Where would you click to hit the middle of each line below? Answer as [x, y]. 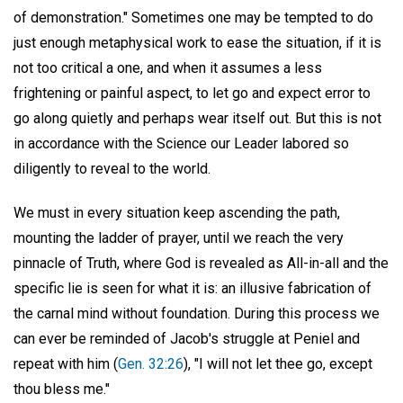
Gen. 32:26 [151, 363]
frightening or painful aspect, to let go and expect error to [192, 93]
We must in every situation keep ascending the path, [177, 212]
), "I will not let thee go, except [278, 363]
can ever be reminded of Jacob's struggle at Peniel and [187, 338]
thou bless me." [62, 389]
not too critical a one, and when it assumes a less [168, 67]
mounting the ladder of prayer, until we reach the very [179, 237]
